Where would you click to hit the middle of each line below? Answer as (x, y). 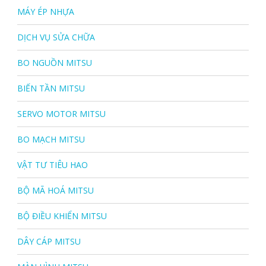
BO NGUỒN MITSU (54, 63)
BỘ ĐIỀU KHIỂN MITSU (62, 216)
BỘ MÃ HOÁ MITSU (55, 191)
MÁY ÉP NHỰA (45, 12)
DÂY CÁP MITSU (49, 242)
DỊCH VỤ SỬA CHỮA (56, 37)
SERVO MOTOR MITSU (61, 114)
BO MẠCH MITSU (51, 140)
